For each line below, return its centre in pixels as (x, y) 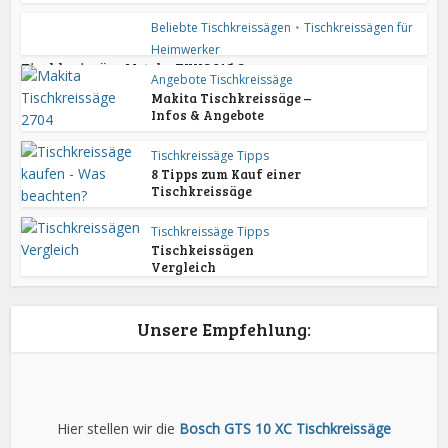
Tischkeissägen (203, 250)
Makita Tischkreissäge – (231, 98)
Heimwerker (186, 50)
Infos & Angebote (208, 115)
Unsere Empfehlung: (224, 329)
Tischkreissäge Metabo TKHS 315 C (133, 68)
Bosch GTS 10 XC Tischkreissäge (285, 429)
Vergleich (184, 267)
